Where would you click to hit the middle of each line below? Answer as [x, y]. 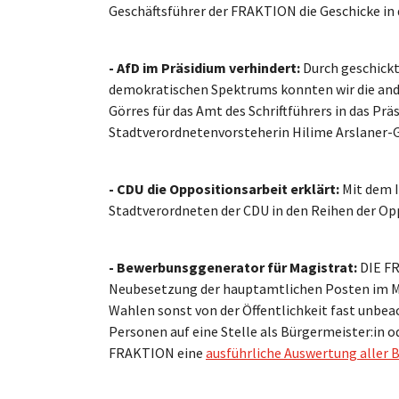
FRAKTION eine [157, 352]
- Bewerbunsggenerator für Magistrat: [234, 267]
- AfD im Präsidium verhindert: [206, 67]
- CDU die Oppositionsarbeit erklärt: [225, 188]
